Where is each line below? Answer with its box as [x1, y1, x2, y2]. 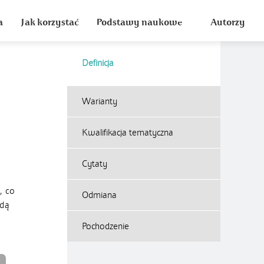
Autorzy [210, 16, 245, 28]
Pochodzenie [82, 221, 129, 232]
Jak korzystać [21, 16, 78, 28]
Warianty [82, 96, 117, 107]
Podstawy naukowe [96, 16, 182, 28]
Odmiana [82, 190, 117, 200]
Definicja [82, 58, 114, 68]
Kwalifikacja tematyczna [82, 127, 173, 138]
